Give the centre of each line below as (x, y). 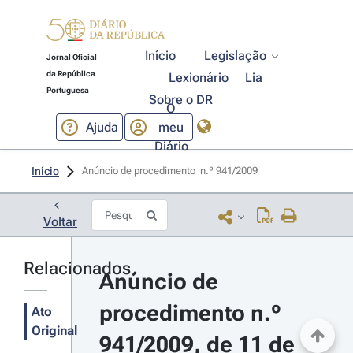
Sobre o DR (180, 100)
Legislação (236, 56)
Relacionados (77, 268)
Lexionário (199, 78)
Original (54, 331)
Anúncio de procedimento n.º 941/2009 (171, 171)
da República (71, 74)
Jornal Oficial (71, 57)
